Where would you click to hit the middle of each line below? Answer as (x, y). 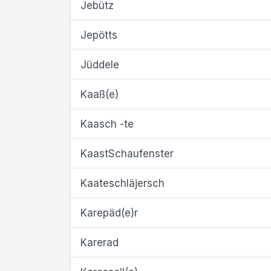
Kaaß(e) (100, 94)
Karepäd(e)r (109, 213)
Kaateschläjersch (122, 183)
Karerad (100, 243)
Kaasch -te (107, 124)
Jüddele (100, 65)
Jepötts (99, 35)
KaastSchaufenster (127, 154)
